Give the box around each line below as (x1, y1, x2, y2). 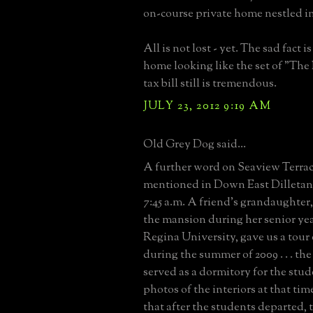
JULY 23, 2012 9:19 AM (143, 97, 272, 115)
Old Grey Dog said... (143, 136, 246, 153)
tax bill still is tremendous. (143, 75, 277, 92)
